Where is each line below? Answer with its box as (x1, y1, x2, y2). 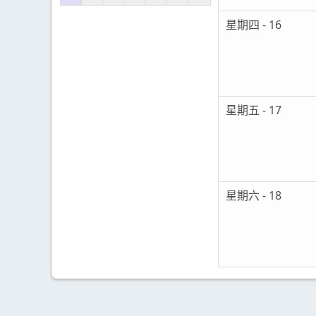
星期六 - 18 (226, 188, 281, 204)
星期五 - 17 (226, 102, 281, 119)
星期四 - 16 (226, 17, 281, 33)
